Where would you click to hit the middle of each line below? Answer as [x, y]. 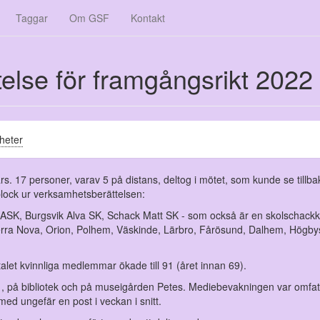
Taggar [32, 18]
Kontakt [148, 18]
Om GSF [89, 18]
